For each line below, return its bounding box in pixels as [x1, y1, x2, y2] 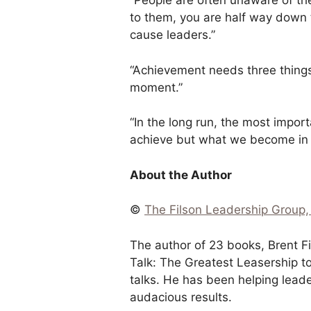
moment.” [130, 80, 183, 94]
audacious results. [130, 289, 232, 304]
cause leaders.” [130, 28, 215, 42]
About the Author [130, 167, 232, 182]
